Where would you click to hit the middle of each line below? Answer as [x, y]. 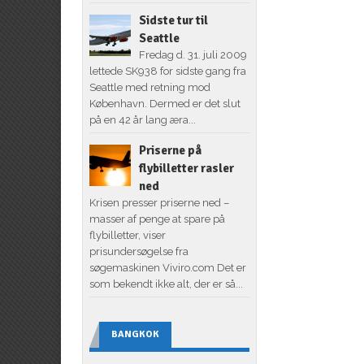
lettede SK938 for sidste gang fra [167, 71]
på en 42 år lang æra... [142, 119]
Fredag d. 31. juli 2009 [193, 54]
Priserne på [170, 150]
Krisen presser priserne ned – [159, 202]
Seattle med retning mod [149, 87]
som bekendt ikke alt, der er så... [166, 284]
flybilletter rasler [186, 168]
